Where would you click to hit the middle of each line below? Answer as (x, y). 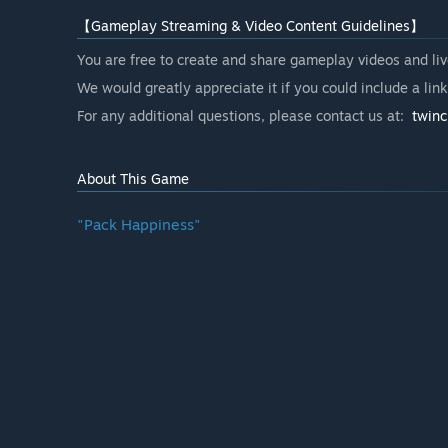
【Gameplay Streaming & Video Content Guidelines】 (250, 25)
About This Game (133, 178)
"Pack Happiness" (139, 224)
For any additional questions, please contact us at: (244, 115)
